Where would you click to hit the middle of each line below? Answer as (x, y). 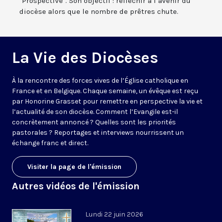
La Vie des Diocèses (85, 58)
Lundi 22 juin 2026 (114, 215)
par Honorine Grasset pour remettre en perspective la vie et (107, 102)
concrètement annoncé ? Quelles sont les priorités (94, 122)
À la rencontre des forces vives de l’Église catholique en (100, 81)
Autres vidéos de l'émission (76, 186)
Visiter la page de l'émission (74, 167)
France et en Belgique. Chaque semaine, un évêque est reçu (105, 91)
